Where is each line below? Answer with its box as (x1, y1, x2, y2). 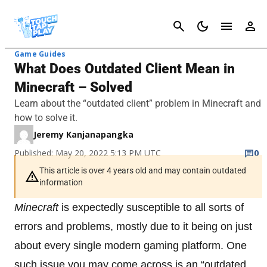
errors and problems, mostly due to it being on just (14, 221, 252, 232)
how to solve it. (14, 112, 77, 123)
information (39, 178, 83, 187)
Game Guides (14, 49, 66, 59)
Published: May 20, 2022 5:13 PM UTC (14, 147, 161, 159)
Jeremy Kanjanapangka (33, 129, 133, 140)
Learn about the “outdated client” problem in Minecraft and (14, 98, 261, 109)
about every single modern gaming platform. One (14, 240, 247, 252)
